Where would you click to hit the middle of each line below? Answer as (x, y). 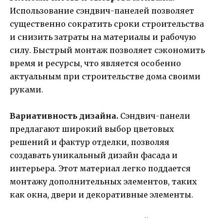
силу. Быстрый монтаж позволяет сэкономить (107, 50)
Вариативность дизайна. (65, 116)
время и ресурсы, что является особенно (95, 63)
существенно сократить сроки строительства (107, 24)
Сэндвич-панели (155, 116)
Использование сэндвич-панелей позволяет (102, 10)
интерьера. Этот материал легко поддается (100, 169)
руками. (27, 89)
